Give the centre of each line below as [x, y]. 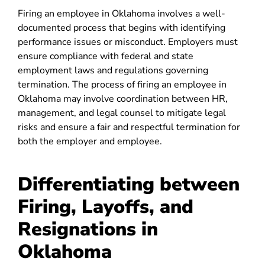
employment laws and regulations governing [113, 70]
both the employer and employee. [90, 141]
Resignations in [88, 229]
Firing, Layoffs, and [106, 207]
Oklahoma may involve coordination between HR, [123, 99]
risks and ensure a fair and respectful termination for [129, 127]
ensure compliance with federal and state [106, 56]
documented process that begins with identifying [122, 28]
